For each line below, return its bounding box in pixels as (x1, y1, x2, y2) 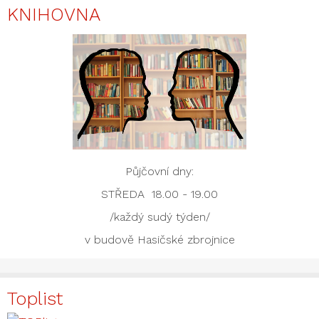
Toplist (7, 288, 63, 310)
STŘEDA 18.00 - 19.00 (101, 187, 218, 202)
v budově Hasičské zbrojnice (84, 233, 235, 247)
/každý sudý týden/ (109, 210, 210, 224)
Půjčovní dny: (125, 164, 194, 179)
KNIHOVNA (7, 3, 100, 25)
